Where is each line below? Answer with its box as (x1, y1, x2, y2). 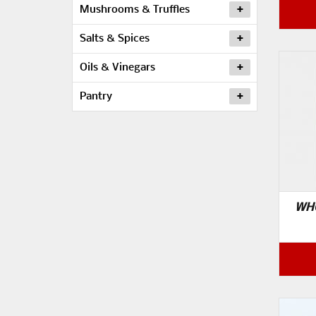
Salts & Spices (80, 33, 150, 44)
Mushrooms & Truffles (80, 4, 190, 16)
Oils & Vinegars (80, 62, 155, 73)
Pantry (80, 91, 112, 102)
